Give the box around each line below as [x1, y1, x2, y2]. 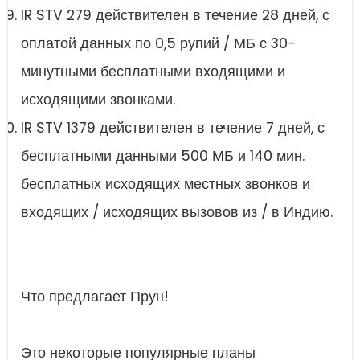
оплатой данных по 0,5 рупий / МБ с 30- [21, 34, 296, 54]
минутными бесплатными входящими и [21, 62, 285, 82]
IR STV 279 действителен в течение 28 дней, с [21, 6, 329, 26]
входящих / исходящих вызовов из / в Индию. [21, 202, 333, 223]
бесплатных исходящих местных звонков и [21, 174, 310, 194]
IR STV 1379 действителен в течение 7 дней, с [21, 118, 325, 138]
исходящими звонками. [21, 90, 175, 110]
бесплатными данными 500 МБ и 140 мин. [21, 146, 305, 166]
